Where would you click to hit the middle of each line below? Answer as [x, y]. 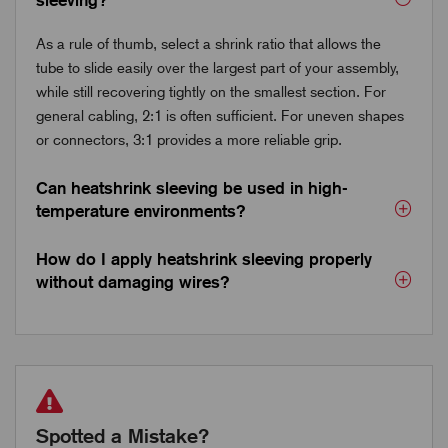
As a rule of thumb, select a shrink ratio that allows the [208, 43]
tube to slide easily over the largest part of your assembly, [217, 67]
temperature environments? [141, 210]
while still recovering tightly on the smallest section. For [211, 91]
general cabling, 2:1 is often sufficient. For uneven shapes [220, 115]
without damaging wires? [133, 281]
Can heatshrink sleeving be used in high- [192, 187]
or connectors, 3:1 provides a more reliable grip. [189, 139]
